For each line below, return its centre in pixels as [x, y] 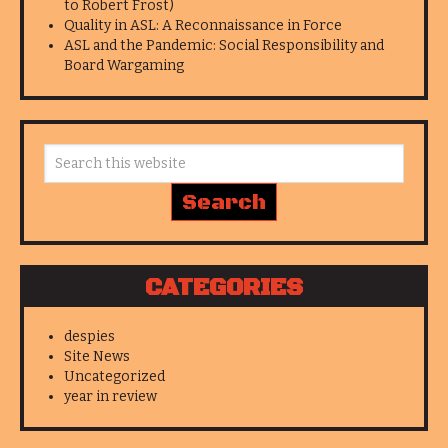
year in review [110, 397]
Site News [97, 357]
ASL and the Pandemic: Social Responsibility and [224, 46]
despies [89, 337]
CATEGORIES [224, 288]
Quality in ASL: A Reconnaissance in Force [203, 26]
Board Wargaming [124, 66]
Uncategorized [114, 377]
